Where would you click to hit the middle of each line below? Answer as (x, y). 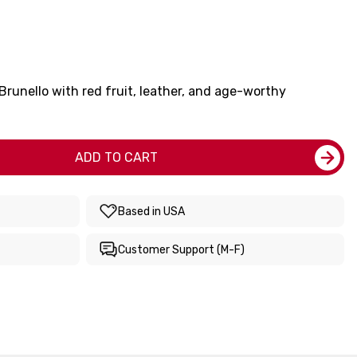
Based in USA (151, 211)
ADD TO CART (116, 157)
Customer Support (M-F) (181, 249)
